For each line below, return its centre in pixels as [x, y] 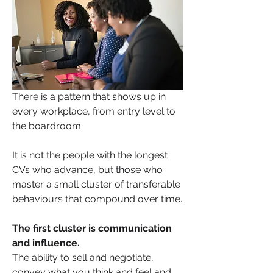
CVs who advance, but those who [87, 169]
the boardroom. [48, 126]
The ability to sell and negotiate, [83, 257]
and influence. [47, 243]
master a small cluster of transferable [96, 184]
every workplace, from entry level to [94, 111]
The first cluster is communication [92, 228]
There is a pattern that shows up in [89, 96]
